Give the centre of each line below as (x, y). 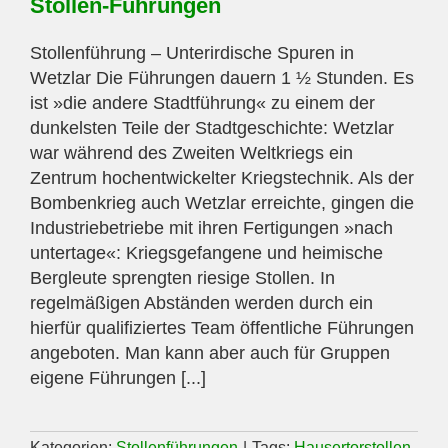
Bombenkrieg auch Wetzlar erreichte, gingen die (222, 202)
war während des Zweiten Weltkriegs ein (191, 152)
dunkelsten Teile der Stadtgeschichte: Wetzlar (212, 127)
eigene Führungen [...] (118, 377)
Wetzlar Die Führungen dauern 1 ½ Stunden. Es (222, 77)
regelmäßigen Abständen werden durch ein (201, 302)
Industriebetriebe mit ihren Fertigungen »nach (211, 227)
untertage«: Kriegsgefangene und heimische (206, 252)
